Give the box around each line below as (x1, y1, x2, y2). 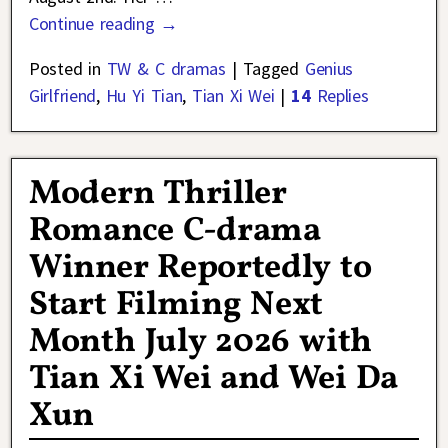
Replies (310, 84, 369, 108)
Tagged (242, 57, 299, 81)
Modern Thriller (29, 170, 287, 218)
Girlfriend (29, 84, 96, 108)
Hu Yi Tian (105, 84, 183, 108)
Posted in (29, 57, 101, 81)
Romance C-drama (29, 207, 321, 255)
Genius (304, 57, 353, 81)
